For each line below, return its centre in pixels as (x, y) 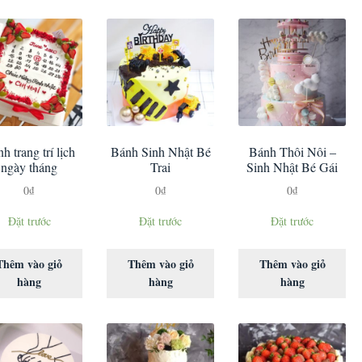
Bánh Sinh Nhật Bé (160, 152)
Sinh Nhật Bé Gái (293, 167)
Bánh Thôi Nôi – (292, 152)
